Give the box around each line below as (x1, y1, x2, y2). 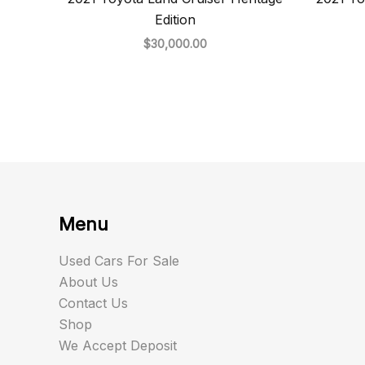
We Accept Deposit (59, 337, 177, 354)
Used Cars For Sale (59, 253, 179, 269)
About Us (59, 274, 118, 290)
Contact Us (59, 295, 128, 311)
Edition (154, 11, 196, 29)
